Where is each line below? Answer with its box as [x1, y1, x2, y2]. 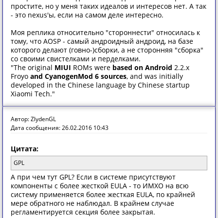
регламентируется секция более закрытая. [11, 207, 155, 217]
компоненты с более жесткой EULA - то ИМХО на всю [11, 181, 189, 190]
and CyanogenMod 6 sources [30, 72, 127, 81]
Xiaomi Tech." [11, 89, 55, 98]
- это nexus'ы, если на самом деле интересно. [11, 10, 163, 19]
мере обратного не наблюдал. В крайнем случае [11, 199, 174, 208]
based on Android [112, 63, 172, 72]
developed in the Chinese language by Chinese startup [11, 80, 190, 90]
